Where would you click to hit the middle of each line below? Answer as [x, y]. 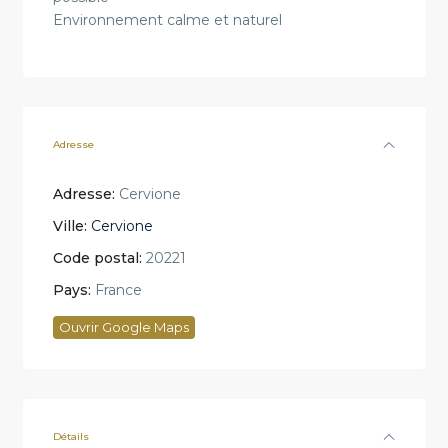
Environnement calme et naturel [167, 20]
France [116, 290]
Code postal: [97, 258]
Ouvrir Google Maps [123, 327]
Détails [70, 437]
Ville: [69, 226]
